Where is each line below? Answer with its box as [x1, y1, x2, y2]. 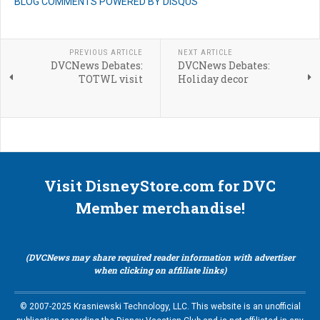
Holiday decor [177, 72, 249, 86]
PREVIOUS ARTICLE [69, 48, 143, 58]
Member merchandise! [75, 198, 245, 219]
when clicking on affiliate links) [94, 264, 226, 276]
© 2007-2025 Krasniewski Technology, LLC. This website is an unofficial [19, 301, 301, 312]
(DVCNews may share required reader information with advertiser [25, 251, 295, 264]
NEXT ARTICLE [177, 48, 233, 58]
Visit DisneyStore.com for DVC [44, 176, 276, 196]
